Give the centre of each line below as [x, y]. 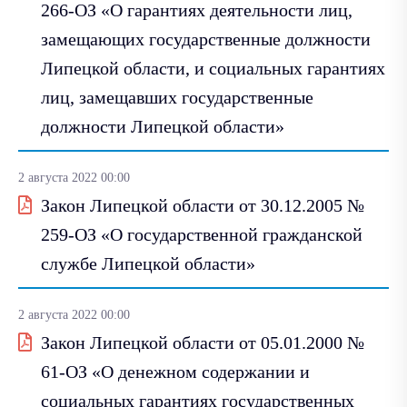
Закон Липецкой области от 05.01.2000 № [203, 342]
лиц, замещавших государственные [177, 97]
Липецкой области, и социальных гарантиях [213, 68]
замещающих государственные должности [206, 39]
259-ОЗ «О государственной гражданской [202, 234]
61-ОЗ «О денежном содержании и [175, 371]
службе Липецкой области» [148, 263]
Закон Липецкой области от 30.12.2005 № [203, 205]
